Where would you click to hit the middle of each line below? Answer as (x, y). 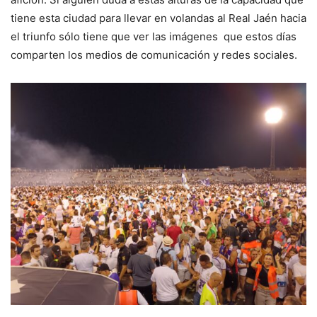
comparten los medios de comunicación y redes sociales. (155, 55)
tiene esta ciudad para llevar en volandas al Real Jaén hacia (158, 18)
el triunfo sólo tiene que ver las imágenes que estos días (154, 36)
